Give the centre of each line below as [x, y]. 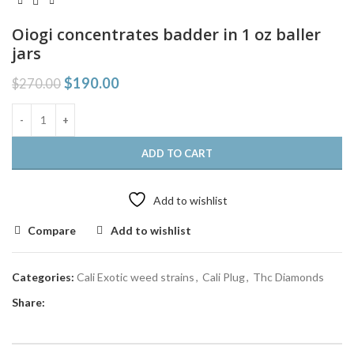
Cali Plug [224, 277]
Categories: [43, 277]
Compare [52, 230]
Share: [28, 302]
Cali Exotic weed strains [136, 277]
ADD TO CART [177, 153]
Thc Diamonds [288, 277]
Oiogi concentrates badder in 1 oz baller [166, 34]
